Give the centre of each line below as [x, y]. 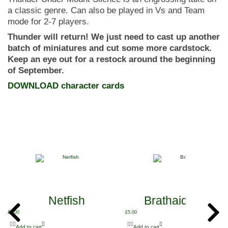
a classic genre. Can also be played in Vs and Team [106, 10]
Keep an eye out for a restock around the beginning [111, 59]
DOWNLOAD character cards [66, 86]
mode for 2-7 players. [48, 22]
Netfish [66, 201]
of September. [36, 70]
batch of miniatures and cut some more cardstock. [110, 48]
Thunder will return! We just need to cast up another [114, 37]
